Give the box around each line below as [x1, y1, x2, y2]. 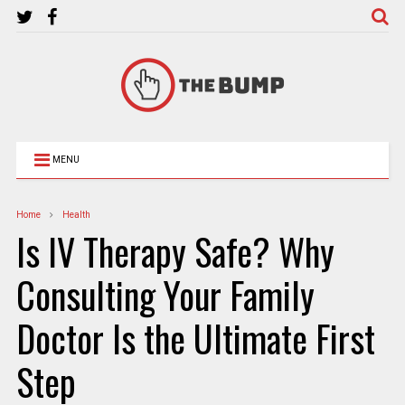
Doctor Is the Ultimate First [15, 311, 375, 365]
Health [61, 210, 90, 220]
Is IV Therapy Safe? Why [15, 224, 334, 278]
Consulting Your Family [15, 268, 315, 322]
